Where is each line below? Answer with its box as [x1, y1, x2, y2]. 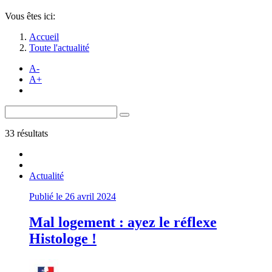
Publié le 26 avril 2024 [29, 191, 116, 202]
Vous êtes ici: [5, 11, 55, 21]
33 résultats [5, 128, 48, 138]
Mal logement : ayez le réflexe [29, 214, 217, 230]
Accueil [29, 32, 59, 42]
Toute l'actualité [29, 42, 89, 53]
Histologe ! [29, 230, 97, 246]
